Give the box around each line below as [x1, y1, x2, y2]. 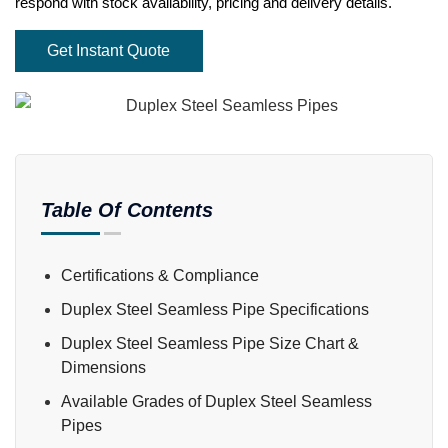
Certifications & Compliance [61, 266, 259, 284]
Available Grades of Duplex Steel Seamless [61, 392, 372, 410]
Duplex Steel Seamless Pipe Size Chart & [61, 334, 359, 352]
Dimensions [61, 358, 146, 376]
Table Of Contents [41, 198, 213, 221]
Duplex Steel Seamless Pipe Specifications [61, 300, 369, 318]
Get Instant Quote [47, 41, 170, 59]
